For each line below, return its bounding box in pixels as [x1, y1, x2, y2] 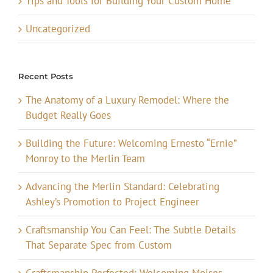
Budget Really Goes [26, 108, 111, 122]
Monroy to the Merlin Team [26, 151, 145, 165]
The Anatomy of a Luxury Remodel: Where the [26, 93, 229, 107]
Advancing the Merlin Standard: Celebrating [26, 179, 219, 193]
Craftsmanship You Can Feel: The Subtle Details [26, 222, 236, 236]
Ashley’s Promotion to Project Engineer [26, 194, 199, 208]
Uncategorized [26, 21, 90, 35]
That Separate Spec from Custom [26, 238, 172, 252]
